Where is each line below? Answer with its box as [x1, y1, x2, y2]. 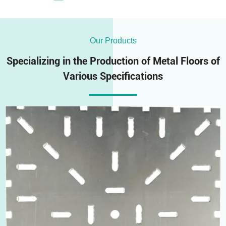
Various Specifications [63, 70, 163, 83]
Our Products [89, 36, 137, 45]
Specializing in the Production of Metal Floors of [6, 55, 220, 68]
